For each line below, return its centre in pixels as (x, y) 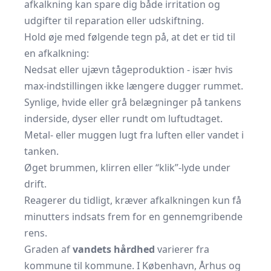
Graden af (48, 249)
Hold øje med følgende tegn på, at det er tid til (130, 37)
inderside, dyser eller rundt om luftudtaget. (123, 119)
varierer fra (182, 249)
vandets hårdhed (114, 249)
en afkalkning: (57, 53)
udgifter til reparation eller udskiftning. (114, 21)
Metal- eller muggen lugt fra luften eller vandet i (134, 135)
